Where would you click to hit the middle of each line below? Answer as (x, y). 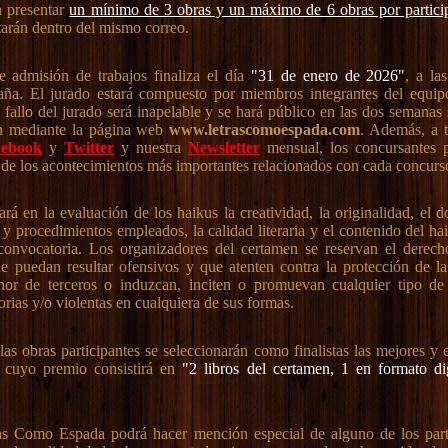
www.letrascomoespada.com (265, 129)
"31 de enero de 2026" (328, 75)
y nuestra (150, 147)
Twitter (88, 147)
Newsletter (224, 147)
